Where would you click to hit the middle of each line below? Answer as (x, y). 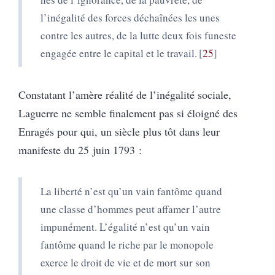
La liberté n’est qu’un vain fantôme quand (131, 191)
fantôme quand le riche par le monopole (127, 244)
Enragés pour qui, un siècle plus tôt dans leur (119, 131)
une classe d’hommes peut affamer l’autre (131, 209)
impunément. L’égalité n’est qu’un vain (125, 227)
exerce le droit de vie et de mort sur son (126, 262)
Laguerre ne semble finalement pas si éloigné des (128, 113)
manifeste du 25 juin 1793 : (80, 149)
